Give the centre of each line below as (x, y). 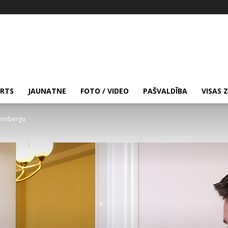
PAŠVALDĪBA (165, 91)
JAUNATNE (47, 91)
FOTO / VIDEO (105, 91)
